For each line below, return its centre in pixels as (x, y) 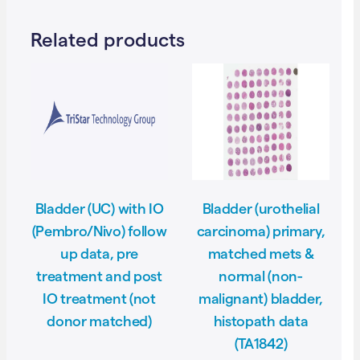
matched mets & (261, 253)
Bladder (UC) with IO (99, 208)
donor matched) (99, 321)
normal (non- (261, 276)
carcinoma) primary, (261, 231)
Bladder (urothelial (261, 208)
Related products (108, 39)
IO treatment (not (99, 298)
